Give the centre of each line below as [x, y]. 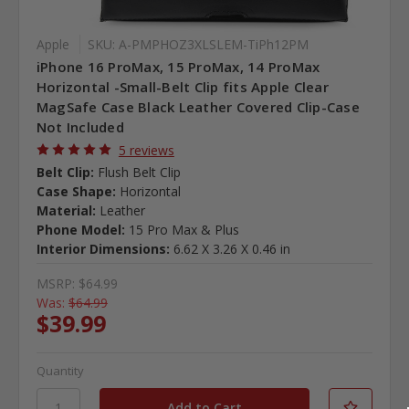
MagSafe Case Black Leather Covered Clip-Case [198, 106]
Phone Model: [80, 229]
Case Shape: [76, 191]
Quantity [60, 371]
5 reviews [146, 150]
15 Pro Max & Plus [184, 229]
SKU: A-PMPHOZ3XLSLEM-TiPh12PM [198, 44]
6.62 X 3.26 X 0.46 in [231, 248]
